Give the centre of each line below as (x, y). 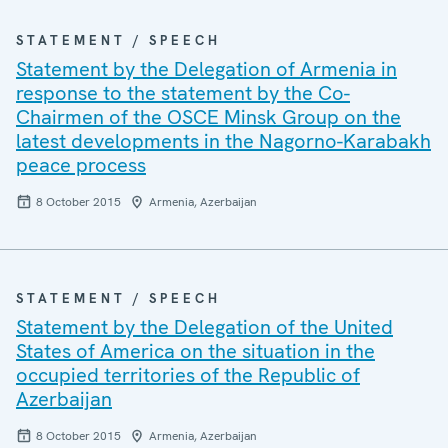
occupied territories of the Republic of (188, 375)
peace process (81, 165)
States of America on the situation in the (195, 351)
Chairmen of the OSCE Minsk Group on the (208, 117)
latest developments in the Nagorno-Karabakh (223, 141)
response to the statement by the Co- (183, 93)
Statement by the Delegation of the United (204, 327)
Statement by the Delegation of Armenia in (206, 69)
